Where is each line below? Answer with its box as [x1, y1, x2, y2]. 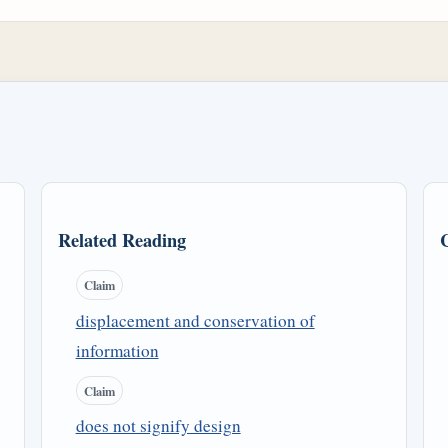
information [75, 338, 159, 362]
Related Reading [58, 226, 186, 254]
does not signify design [75, 414, 241, 438]
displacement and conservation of [75, 308, 315, 332]
